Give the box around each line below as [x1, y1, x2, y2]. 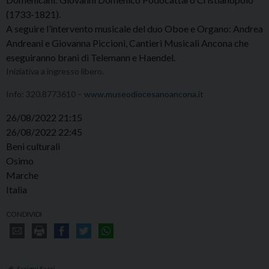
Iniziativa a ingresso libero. [6, 66, 104, 77]
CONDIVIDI [6, 210, 42, 219]
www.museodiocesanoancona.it [84, 89, 204, 100]
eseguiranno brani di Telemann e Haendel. [6, 52, 175, 64]
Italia [6, 184, 27, 196]
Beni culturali [6, 141, 60, 153]
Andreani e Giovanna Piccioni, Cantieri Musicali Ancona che [6, 37, 249, 49]
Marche [6, 169, 38, 181]
